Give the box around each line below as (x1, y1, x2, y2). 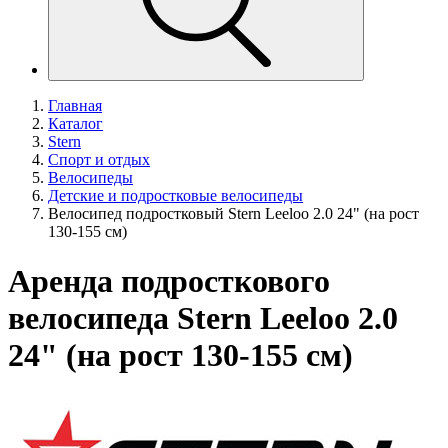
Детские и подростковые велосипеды (48, 187, 303, 205)
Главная (48, 97, 102, 115)
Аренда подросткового (8, 262, 330, 299)
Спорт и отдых (48, 151, 150, 169)
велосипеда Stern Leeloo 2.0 (8, 299, 398, 336)
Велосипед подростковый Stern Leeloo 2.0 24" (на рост (48, 205, 419, 223)
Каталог (48, 115, 103, 133)
